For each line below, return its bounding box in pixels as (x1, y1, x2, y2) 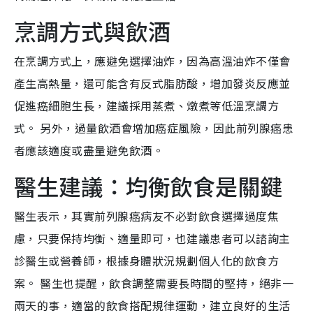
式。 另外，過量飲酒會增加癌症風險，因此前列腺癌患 (14, 119, 293, 137)
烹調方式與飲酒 (14, 15, 170, 48)
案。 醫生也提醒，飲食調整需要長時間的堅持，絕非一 (14, 275, 294, 292)
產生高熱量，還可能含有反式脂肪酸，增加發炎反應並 (14, 75, 291, 92)
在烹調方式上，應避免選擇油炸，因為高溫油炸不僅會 (14, 52, 291, 70)
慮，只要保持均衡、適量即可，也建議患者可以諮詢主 (14, 230, 291, 247)
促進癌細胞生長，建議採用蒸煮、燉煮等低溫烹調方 (14, 97, 279, 115)
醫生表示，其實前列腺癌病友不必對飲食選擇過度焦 (14, 208, 279, 225)
